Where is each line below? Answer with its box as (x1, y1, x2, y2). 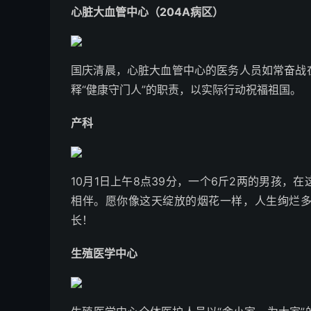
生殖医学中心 (71, 246, 137, 260)
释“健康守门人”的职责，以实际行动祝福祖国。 (71, 83, 301, 96)
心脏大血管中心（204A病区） (71, 5, 224, 19)
